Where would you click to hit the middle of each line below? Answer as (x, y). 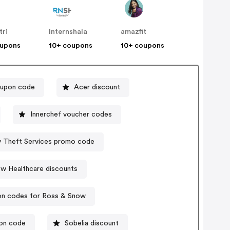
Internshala (68, 32)
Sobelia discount (92, 223)
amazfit (134, 32)
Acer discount (97, 87)
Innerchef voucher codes (71, 114)
